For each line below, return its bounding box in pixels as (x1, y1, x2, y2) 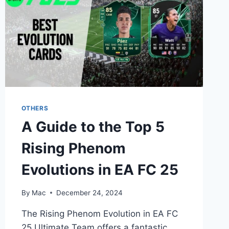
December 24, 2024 (56, 188, 123, 197)
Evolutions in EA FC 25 (21, 161, 178, 179)
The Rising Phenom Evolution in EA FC (21, 208, 178, 219)
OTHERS (21, 104, 49, 112)
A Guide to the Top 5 (21, 118, 165, 136)
